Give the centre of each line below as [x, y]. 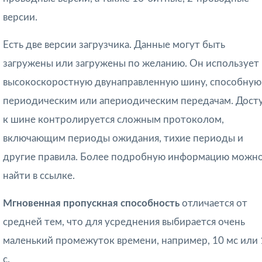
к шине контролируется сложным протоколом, [113, 120]
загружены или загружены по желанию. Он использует [131, 64]
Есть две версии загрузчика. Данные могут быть [114, 45]
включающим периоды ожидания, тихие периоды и [123, 139]
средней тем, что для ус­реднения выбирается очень [124, 222]
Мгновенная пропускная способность [92, 204]
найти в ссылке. [39, 176]
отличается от [215, 204]
